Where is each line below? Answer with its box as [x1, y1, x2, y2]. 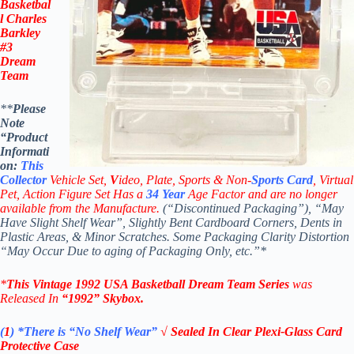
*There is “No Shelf [17, 325, 124, 339]
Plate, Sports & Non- [146, 173, 251, 187]
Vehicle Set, [50, 173, 110, 187]
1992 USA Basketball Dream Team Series [75, 277, 289, 292]
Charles [3, 12, 47, 26]
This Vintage [6, 277, 75, 292]
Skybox [103, 292, 141, 306]
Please [13, 102, 46, 116]
